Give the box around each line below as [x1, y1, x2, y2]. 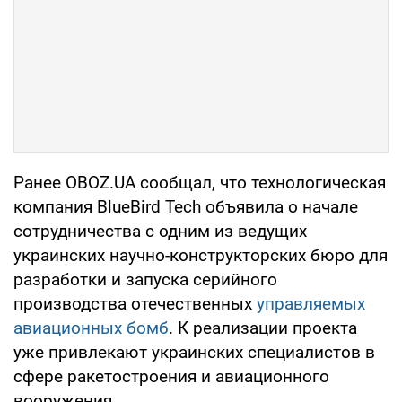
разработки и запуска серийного [13, 268, 277, 290]
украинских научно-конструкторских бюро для [13, 244, 388, 266]
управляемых [257, 293, 365, 314]
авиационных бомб [13, 317, 169, 338]
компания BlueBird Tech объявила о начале [13, 196, 358, 217]
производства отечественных [13, 293, 257, 314]
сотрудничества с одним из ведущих [13, 220, 307, 241]
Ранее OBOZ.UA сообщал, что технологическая [13, 171, 386, 193]
